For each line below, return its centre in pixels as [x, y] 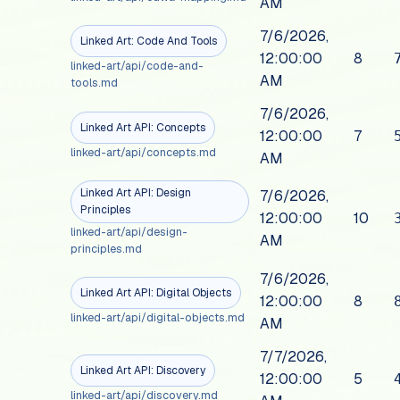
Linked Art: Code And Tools [149, 41]
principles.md [107, 249]
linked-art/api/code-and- [137, 66]
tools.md [95, 83]
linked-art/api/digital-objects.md [158, 318]
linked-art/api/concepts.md [144, 153]
